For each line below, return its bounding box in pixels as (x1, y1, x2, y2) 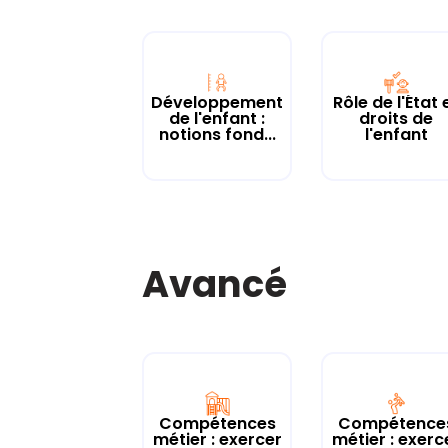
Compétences (158, 411, 276, 435)
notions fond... (158, 122, 276, 146)
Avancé (142, 258, 287, 311)
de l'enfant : (169, 106, 265, 130)
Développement (151, 90, 283, 114)
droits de (359, 106, 434, 130)
